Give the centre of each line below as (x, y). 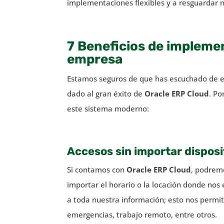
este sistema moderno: (108, 108)
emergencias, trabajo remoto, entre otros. (142, 214)
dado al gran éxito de (106, 93)
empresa (95, 59)
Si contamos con (97, 169)
